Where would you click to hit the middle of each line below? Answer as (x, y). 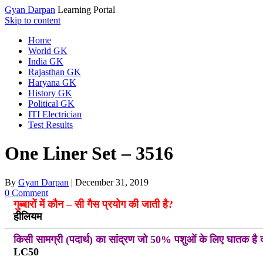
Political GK (51, 104)
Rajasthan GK (55, 72)
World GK (48, 51)
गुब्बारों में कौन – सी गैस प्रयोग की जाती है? (93, 204)
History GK (50, 93)
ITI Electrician (55, 114)
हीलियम (27, 216)
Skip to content (33, 20)
